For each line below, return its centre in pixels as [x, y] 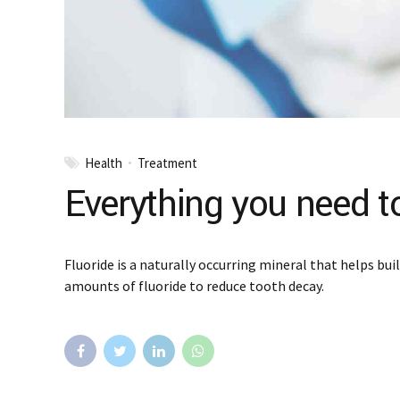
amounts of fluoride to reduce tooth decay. [194, 285]
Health [104, 162]
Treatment [167, 162]
